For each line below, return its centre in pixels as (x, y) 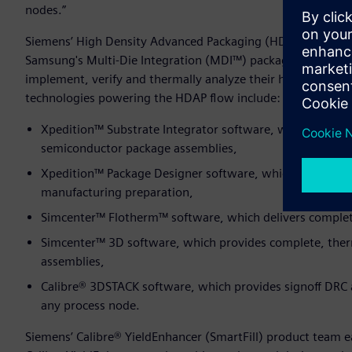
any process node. (90, 306)
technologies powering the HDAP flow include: (154, 98)
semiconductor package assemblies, (139, 148)
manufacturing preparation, (117, 192)
